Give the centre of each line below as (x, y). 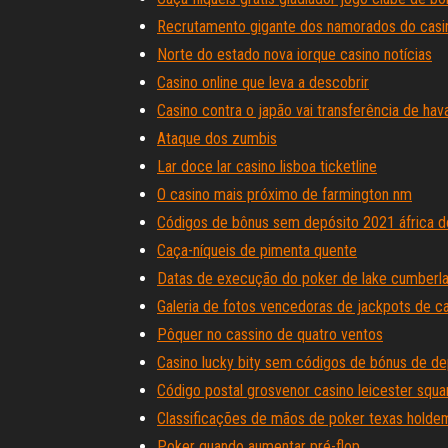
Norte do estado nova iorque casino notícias (294, 54)
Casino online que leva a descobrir (263, 82)
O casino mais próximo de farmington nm (284, 194)
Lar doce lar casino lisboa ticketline (267, 166)
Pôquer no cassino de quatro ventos (270, 334)
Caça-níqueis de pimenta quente (257, 250)
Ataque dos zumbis (217, 138)
